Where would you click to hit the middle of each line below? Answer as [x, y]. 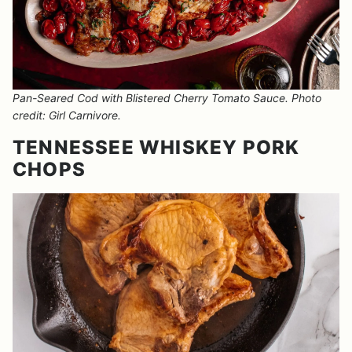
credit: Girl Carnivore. [67, 115]
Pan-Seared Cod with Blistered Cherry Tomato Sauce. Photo [167, 98]
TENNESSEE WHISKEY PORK [156, 147]
